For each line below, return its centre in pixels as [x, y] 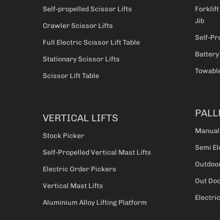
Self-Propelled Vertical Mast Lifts [97, 153]
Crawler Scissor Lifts [78, 26]
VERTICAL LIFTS [81, 118]
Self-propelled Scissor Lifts [87, 9]
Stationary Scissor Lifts [81, 59]
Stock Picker [64, 136]
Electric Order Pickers [80, 169]
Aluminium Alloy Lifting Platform [95, 203]
